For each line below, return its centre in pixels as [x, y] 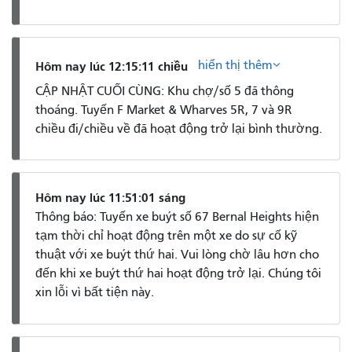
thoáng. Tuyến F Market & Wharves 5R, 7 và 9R [163, 110]
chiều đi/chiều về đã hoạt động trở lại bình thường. [179, 128]
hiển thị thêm [235, 66]
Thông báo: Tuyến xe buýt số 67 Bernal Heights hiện [177, 217]
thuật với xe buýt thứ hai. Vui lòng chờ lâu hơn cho [177, 255]
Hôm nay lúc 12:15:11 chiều [112, 66]
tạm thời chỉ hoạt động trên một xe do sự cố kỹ [166, 236]
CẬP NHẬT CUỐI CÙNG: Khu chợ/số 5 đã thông [165, 91]
